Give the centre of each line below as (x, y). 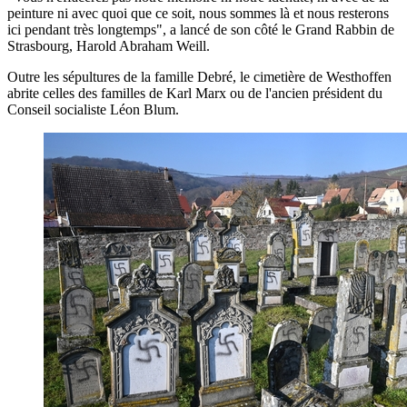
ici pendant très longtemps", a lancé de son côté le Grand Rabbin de (201, 29)
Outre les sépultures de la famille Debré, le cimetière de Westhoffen (199, 76)
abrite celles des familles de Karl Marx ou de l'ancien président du (195, 93)
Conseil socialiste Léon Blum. (93, 109)
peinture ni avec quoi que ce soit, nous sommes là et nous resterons (198, 13)
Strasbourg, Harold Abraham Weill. (109, 45)
